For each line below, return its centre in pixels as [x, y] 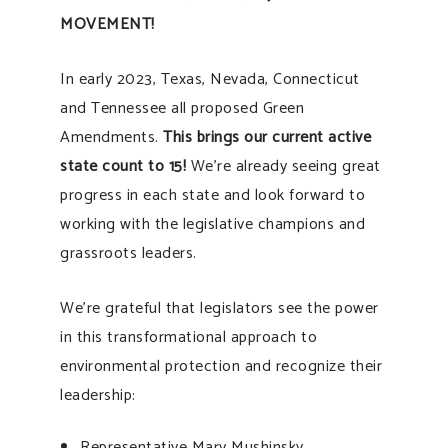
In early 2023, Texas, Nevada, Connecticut [210, 79]
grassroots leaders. [128, 253]
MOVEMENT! [107, 24]
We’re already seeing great [283, 166]
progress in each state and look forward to [212, 195]
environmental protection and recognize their [221, 366]
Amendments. [111, 137]
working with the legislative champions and [212, 224]
